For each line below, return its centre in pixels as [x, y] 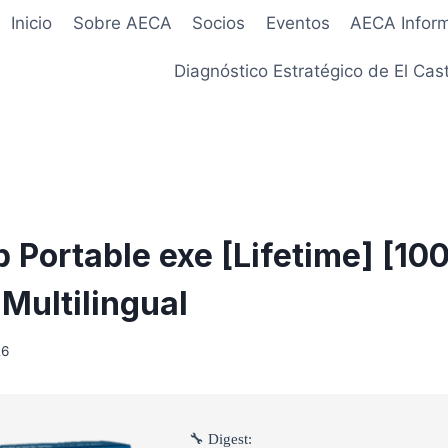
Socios [219, 23]
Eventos [297, 23]
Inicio [32, 23]
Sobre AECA [122, 23]
